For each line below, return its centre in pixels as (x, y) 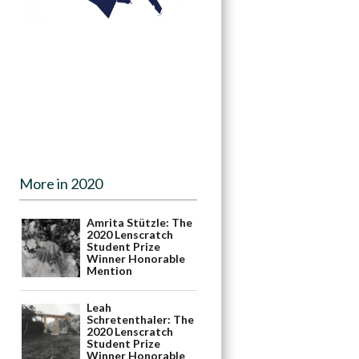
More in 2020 (61, 184)
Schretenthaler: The (141, 320)
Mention (110, 271)
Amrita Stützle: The (140, 223)
